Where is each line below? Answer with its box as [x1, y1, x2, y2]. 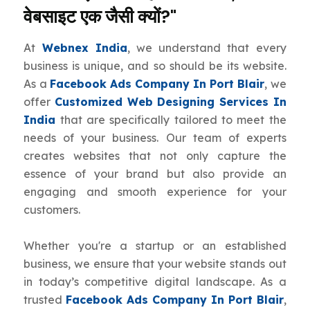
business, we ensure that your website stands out [24, 257, 286, 271]
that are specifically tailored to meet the [55, 113, 286, 127]
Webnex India [42, 41, 127, 55]
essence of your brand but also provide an [24, 167, 286, 181]
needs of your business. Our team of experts [24, 131, 286, 145]
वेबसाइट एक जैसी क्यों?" [24, 5, 177, 29]
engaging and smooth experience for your [24, 185, 286, 199]
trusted [24, 293, 66, 307]
